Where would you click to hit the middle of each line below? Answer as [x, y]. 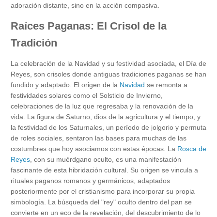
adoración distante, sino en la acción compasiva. [85, 5]
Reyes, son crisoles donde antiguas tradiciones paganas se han [108, 74]
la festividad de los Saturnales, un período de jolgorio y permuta [108, 127]
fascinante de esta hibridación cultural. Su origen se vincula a [104, 170]
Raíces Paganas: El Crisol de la [89, 26]
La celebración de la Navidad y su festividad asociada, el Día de [108, 63]
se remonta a [166, 85]
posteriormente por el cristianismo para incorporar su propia [103, 191]
